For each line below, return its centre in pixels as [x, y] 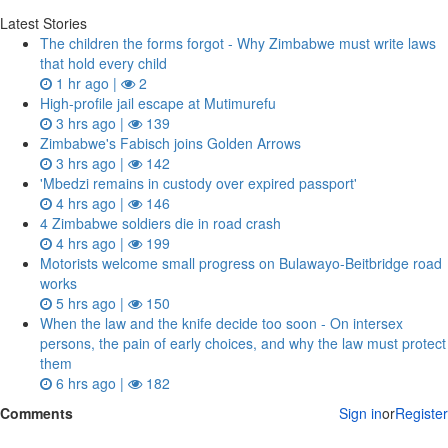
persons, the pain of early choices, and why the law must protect [243, 343]
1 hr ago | [86, 83]
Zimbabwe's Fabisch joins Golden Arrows [170, 143]
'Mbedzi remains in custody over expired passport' [198, 183]
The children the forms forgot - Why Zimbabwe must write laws [238, 43]
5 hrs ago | [90, 303]
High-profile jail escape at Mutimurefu [158, 103]
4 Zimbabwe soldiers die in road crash [160, 223]
